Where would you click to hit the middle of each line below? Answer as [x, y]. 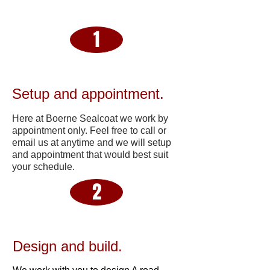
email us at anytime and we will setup [92, 143]
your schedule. [45, 167]
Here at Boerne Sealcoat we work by [90, 118]
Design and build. [67, 246]
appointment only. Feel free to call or [89, 130]
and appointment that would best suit [90, 155]
